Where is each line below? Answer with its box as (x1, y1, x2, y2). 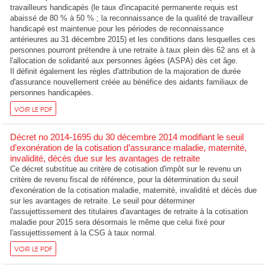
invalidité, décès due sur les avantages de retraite (10, 153, 201, 163)
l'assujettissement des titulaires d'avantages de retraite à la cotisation (10, 206, 248, 216)
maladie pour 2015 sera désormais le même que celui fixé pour (10, 217, 225, 227)
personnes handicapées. (10, 88, 94, 97)
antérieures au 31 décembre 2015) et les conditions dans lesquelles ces (10, 34, 256, 44)
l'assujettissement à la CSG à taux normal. (10, 228, 157, 237)
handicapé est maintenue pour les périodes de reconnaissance (10, 24, 224, 33)
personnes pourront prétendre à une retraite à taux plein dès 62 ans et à (10, 45, 256, 54)
